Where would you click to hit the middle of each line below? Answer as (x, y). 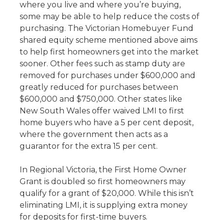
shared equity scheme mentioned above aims (109, 40)
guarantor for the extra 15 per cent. (89, 146)
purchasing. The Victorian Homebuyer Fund (107, 28)
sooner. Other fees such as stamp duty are (102, 64)
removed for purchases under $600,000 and (108, 76)
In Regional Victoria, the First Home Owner (103, 170)
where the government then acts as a (94, 135)
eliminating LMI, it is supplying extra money (104, 205)
